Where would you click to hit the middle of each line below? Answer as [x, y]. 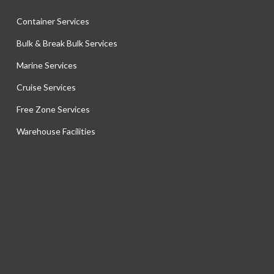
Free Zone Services [53, 109]
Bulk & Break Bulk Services [67, 43]
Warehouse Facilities [56, 131]
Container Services [53, 21]
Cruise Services [46, 87]
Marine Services [46, 65]
